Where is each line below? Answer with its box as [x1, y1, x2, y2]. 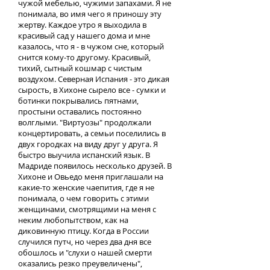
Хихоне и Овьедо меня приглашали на [18, 171, 163, 182]
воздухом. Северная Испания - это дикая [18, 74, 169, 84]
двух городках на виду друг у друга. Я [18, 139, 158, 149]
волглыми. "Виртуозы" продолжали [18, 117, 151, 128]
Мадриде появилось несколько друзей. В [18, 160, 172, 171]
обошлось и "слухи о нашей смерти [18, 247, 152, 258]
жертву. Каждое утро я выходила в [18, 19, 146, 30]
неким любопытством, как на [18, 215, 128, 225]
